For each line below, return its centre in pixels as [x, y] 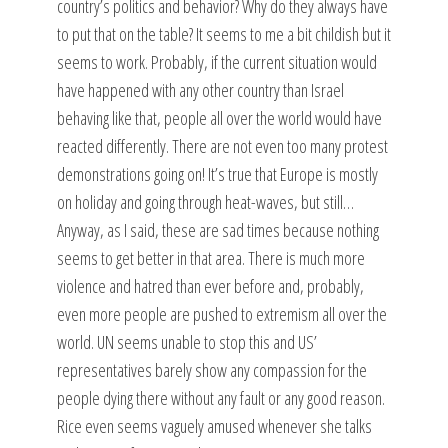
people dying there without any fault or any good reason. [220, 398]
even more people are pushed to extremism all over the [221, 314]
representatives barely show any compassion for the [211, 370]
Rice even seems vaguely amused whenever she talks [214, 426]
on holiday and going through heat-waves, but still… [205, 202]
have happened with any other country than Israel [200, 90]
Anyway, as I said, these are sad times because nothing [217, 230]
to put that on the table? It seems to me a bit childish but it [223, 34]
